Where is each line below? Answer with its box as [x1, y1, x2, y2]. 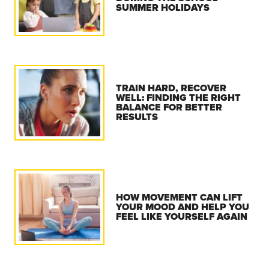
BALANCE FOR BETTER [116, 100, 223, 114]
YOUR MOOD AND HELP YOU [116, 199, 250, 214]
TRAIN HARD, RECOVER [116, 80, 227, 95]
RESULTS [116, 109, 159, 124]
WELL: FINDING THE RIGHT [116, 90, 241, 104]
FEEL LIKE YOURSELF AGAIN [116, 209, 248, 223]
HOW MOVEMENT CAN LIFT [116, 190, 243, 204]
